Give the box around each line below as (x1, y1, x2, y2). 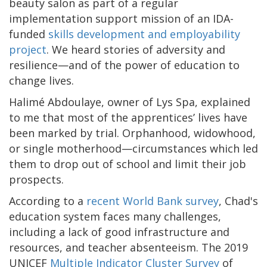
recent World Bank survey (86, 193, 219, 208)
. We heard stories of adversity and (46, 42, 225, 57)
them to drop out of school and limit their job (9, 156, 246, 171)
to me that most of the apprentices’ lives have (9, 110, 247, 125)
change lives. (9, 73, 74, 88)
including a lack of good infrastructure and (9, 224, 229, 239)
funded (9, 26, 48, 41)
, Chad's (219, 193, 258, 208)
